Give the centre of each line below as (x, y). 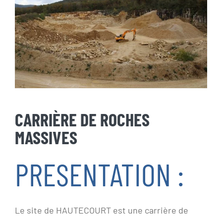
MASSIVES (46, 137)
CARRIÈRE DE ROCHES (82, 119)
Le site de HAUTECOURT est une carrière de (102, 210)
